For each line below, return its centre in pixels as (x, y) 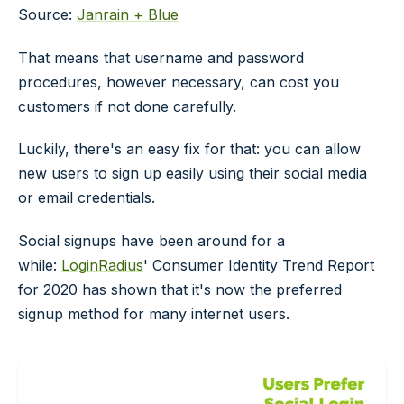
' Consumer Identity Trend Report (259, 266)
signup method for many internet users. (154, 314)
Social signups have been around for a (151, 241)
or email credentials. (87, 198)
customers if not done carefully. (127, 106)
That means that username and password (161, 57)
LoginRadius (102, 266)
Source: (47, 14)
